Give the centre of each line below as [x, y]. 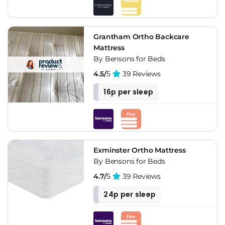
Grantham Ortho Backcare [141, 36]
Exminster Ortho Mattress [140, 150]
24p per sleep [130, 194]
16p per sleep [129, 92]
